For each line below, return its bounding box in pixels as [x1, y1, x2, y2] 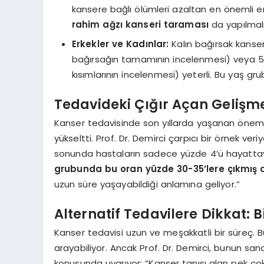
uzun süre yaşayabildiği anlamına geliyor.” [54, 178, 240, 190]
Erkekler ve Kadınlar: [71, 38, 169, 50]
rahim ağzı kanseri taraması [71, 18, 209, 31]
